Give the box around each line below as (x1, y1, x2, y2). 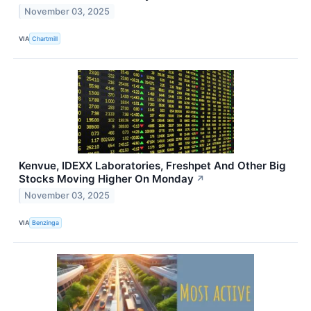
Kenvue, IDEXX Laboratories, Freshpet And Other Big (19, 158, 286, 172)
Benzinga (32, 219, 60, 227)
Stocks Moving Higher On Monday (19, 171, 194, 185)
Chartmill (32, 35, 58, 43)
